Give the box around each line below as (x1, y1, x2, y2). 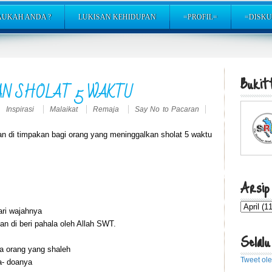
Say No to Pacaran (134, 104, 199, 114)
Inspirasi (6, 104, 37, 114)
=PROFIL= (183, 13, 217, 22)
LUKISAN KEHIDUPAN (78, 13, 156, 22)
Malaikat (49, 104, 80, 114)
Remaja (93, 104, 122, 114)
